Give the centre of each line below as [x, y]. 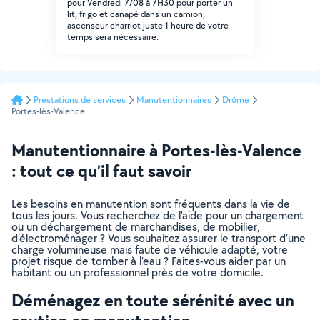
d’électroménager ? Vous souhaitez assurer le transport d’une [159, 238]
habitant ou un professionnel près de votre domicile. [137, 272]
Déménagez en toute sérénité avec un [153, 300]
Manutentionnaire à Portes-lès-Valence [156, 150]
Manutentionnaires [174, 100]
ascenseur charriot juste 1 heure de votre [148, 25]
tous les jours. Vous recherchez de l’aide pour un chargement [157, 215]
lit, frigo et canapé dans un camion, [136, 14]
